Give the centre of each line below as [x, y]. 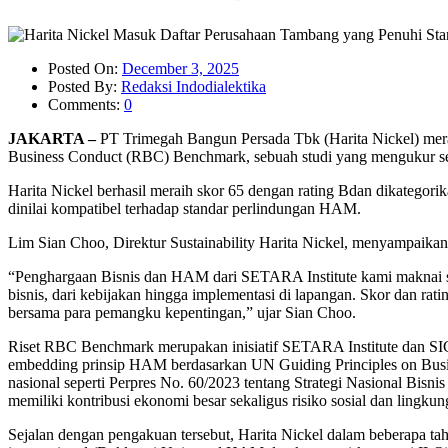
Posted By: [84, 86]
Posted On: [85, 68]
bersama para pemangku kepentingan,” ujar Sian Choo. [182, 312]
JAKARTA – [54, 138]
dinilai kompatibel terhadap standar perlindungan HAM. [184, 208]
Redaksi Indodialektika [193, 86]
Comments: [86, 104]
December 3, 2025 [180, 68]
